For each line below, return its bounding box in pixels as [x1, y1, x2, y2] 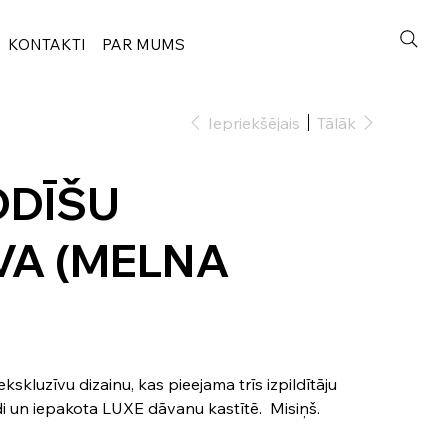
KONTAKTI [8, 34, 87, 54]
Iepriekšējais [207, 112, 300, 133]
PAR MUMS [102, 34, 186, 54]
